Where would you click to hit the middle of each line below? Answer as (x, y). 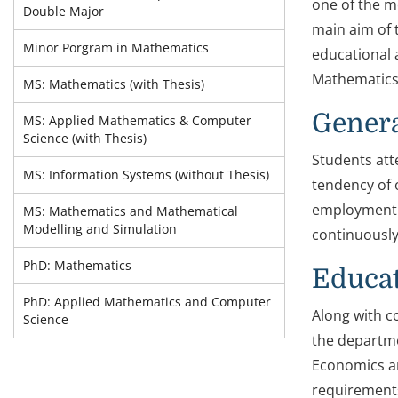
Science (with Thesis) (85, 138)
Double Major (64, 11)
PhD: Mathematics (77, 265)
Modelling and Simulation (100, 229)
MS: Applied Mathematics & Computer (137, 120)
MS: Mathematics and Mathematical (131, 211)
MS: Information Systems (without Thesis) (146, 175)
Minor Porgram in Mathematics (116, 48)
